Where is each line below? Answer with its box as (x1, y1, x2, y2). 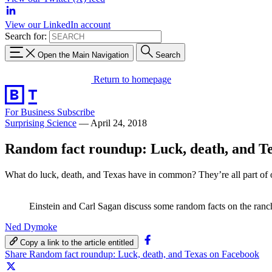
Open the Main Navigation (38, 50, 129, 59)
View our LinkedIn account (5, 19, 110, 30)
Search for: (5, 31, 47, 41)
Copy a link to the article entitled (20, 237, 134, 247)
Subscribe (57, 106, 95, 117)
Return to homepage (93, 73, 171, 84)
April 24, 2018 (90, 117, 147, 128)
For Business (5, 106, 57, 117)
